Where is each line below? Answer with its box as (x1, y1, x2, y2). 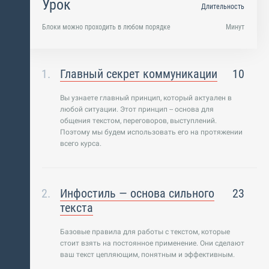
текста (60, 201, 93, 215)
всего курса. (60, 139, 101, 148)
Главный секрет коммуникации (60, 67, 217, 81)
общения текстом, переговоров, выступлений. (60, 116, 217, 125)
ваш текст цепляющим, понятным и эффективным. (60, 250, 235, 259)
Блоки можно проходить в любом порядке (42, 23, 171, 31)
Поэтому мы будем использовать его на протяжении (60, 128, 243, 136)
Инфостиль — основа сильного (60, 186, 214, 201)
